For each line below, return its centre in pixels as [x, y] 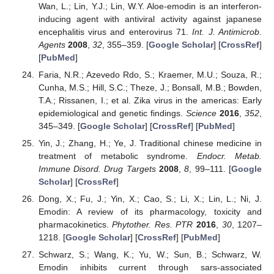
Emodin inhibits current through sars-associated [150, 268]
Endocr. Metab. [229, 156]
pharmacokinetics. [75, 224]
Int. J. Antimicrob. [227, 31]
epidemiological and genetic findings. [112, 113]
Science [201, 113]
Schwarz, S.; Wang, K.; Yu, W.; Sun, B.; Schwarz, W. [150, 255]
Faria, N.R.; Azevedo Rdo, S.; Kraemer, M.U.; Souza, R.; [150, 74]
